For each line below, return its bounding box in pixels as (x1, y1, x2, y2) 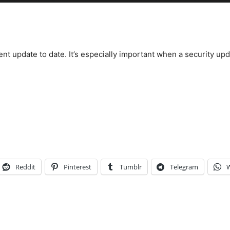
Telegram (170, 162, 198, 171)
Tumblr (120, 162, 142, 171)
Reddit (15, 162, 35, 171)
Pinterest (64, 162, 91, 171)
